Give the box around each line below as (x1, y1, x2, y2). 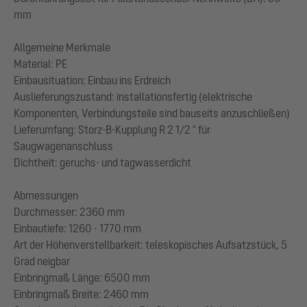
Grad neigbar (14, 255, 70, 267)
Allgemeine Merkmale (14, 41, 110, 53)
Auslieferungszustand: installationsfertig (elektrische (14, 90, 252, 103)
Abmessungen (14, 189, 78, 201)
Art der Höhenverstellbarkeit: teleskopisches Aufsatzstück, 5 (14, 238, 287, 251)
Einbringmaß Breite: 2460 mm (14, 288, 149, 300)
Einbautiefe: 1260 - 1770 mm (14, 222, 141, 234)
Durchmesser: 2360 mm (14, 206, 125, 218)
